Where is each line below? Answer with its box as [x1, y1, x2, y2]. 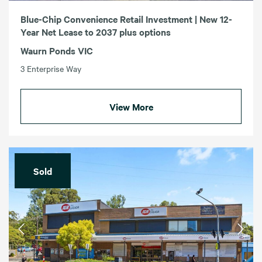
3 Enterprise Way [20, 63, 81, 75]
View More [109, 100, 153, 113]
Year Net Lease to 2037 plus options [20, 25, 171, 39]
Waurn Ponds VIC [20, 44, 93, 57]
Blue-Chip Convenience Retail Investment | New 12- [20, 12, 232, 26]
